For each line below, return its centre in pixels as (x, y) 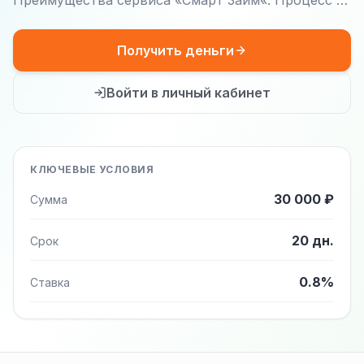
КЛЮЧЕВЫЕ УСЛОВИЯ (92, 169)
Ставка (50, 282)
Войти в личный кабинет (188, 93)
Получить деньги (175, 50)
